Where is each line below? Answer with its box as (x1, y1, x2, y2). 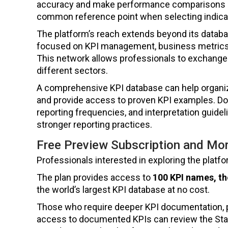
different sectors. (37, 65, 108, 76)
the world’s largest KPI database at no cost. (37, 184, 210, 195)
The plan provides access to (37, 172, 153, 183)
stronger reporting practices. (37, 119, 152, 130)
